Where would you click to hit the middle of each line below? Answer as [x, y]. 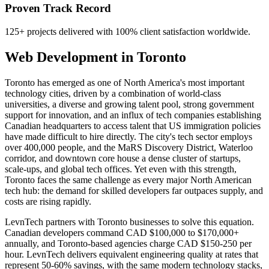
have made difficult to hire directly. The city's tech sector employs [128, 136]
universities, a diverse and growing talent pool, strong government [129, 104]
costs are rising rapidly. [48, 201]
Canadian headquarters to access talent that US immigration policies [133, 125]
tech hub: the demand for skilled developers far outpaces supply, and [134, 190]
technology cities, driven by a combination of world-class [113, 93]
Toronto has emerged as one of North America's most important [125, 82]
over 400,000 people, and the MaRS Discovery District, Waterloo [129, 147]
